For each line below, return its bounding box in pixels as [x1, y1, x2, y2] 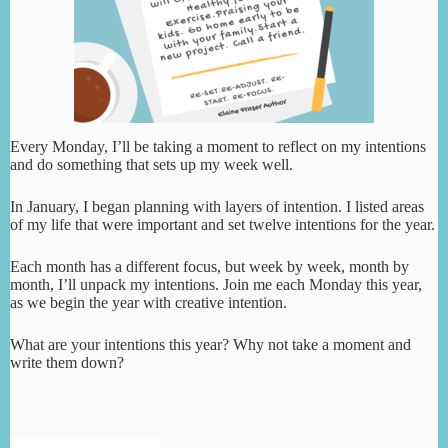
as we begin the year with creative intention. [10, 294, 287, 312]
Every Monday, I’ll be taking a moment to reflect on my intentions [10, 138, 426, 156]
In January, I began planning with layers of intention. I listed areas [10, 198, 424, 216]
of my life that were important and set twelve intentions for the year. [10, 216, 435, 234]
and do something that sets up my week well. [10, 156, 293, 174]
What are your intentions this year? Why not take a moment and [10, 336, 411, 354]
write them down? [10, 354, 124, 372]
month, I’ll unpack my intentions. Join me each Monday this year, [10, 276, 422, 294]
